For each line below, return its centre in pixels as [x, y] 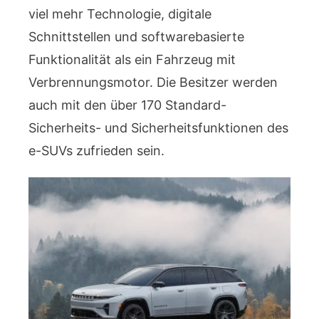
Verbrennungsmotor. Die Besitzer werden [153, 82]
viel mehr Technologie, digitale [120, 14]
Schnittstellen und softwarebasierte [136, 36]
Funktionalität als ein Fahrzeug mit [132, 59]
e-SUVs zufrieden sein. [96, 150]
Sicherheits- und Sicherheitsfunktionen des [158, 127]
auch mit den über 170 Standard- [127, 105]
